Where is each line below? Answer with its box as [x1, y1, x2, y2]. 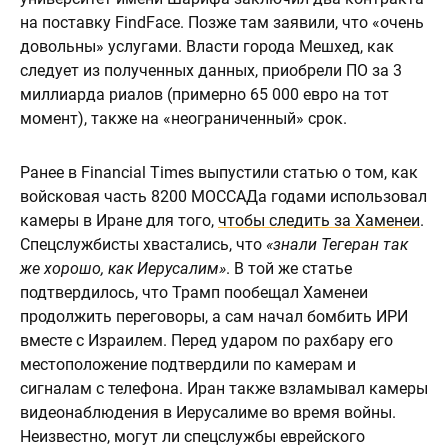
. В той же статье [226, 259, 352, 278]
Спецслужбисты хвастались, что [20, 235, 266, 254]
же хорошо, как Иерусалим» [20, 259, 226, 278]
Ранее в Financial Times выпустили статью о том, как [20, 163, 418, 182]
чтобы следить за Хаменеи [218, 211, 420, 230]
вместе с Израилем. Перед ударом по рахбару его [20, 331, 393, 350]
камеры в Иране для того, [20, 211, 218, 230]
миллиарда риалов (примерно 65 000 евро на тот [20, 85, 389, 104]
